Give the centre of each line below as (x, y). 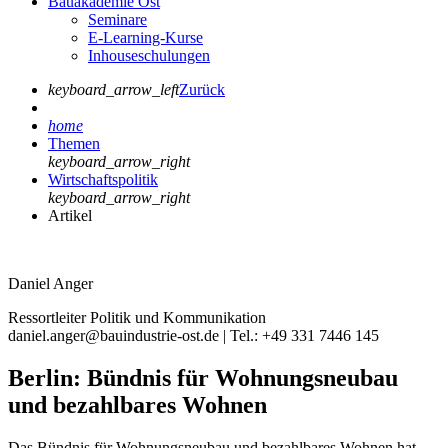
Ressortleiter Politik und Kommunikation (137, 317)
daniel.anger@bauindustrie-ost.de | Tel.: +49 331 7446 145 (193, 335)
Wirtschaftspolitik (103, 179)
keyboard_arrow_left (113, 89)
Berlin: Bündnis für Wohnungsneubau (203, 377)
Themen (74, 143)
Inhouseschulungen (149, 55)
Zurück (202, 89)
